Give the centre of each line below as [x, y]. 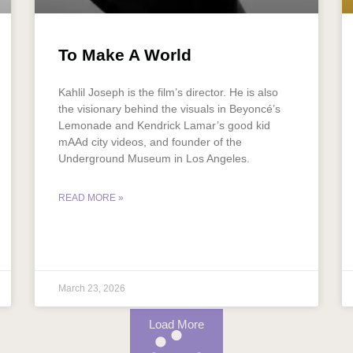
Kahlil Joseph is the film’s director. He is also [168, 92]
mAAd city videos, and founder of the [150, 141]
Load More [176, 324]
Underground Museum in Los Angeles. [154, 158]
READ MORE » [91, 197]
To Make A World [125, 54]
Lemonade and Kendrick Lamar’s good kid [164, 125]
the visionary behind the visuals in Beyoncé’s [169, 108]
